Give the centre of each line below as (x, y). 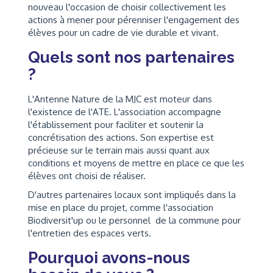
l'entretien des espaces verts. (90, 233)
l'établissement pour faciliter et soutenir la (116, 124)
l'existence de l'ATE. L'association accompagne (125, 112)
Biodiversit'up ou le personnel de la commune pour (134, 221)
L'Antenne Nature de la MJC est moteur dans (120, 99)
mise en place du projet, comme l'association (121, 208)
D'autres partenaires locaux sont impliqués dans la (132, 195)
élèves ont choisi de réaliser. (87, 175)
